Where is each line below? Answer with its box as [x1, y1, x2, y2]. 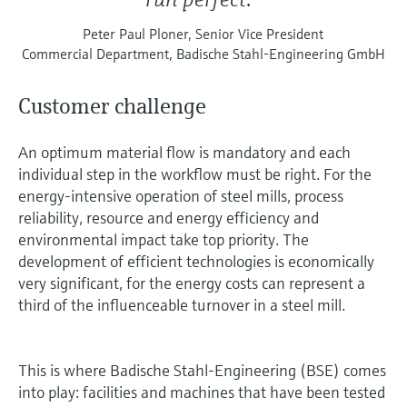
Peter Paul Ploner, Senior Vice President [83, 25, 324, 44]
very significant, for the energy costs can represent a [18, 273, 365, 294]
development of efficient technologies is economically [18, 251, 374, 273]
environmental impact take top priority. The [18, 229, 309, 251]
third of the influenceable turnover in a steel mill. [18, 294, 345, 316]
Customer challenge [18, 93, 206, 121]
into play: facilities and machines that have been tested [18, 382, 385, 403]
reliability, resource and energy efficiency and [18, 207, 319, 229]
